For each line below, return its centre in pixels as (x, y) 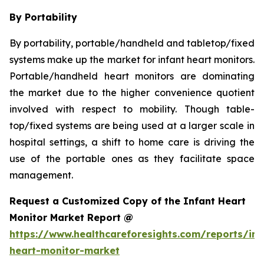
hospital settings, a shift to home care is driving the (132, 142)
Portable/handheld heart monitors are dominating (132, 76)
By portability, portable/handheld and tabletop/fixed (132, 43)
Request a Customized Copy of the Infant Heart (128, 201)
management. (41, 175)
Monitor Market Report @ (71, 217)
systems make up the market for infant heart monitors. (132, 59)
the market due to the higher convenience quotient (132, 92)
